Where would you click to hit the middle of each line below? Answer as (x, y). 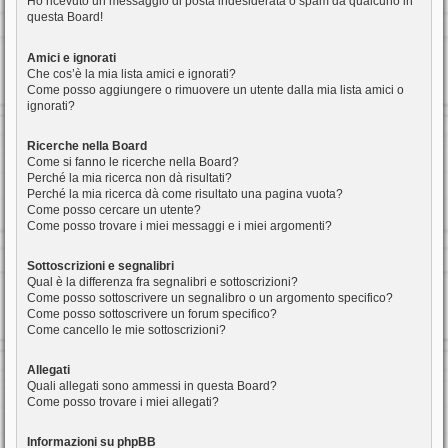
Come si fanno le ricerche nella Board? (133, 161)
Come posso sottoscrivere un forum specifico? (152, 313)
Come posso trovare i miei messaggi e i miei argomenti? (179, 225)
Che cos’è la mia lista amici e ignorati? (131, 73)
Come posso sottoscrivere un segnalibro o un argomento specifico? (210, 297)
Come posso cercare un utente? (114, 209)
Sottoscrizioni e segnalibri (100, 265)
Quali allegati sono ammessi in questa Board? (152, 386)
